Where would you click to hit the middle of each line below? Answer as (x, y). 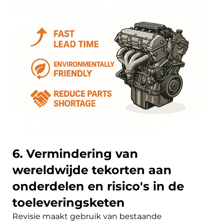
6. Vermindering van (75, 153)
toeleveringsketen (69, 202)
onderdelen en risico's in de (98, 186)
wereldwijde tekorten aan (92, 170)
